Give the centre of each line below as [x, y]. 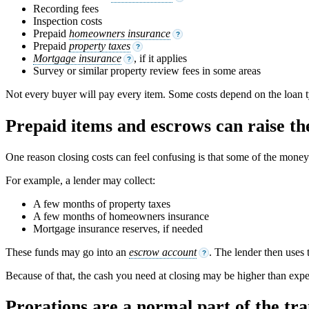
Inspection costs [68, 21]
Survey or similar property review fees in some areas [147, 71]
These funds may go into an [67, 252]
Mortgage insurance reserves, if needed [118, 228]
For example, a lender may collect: [80, 180]
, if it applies [160, 59]
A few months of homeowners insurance [121, 216]
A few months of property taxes [102, 203]
